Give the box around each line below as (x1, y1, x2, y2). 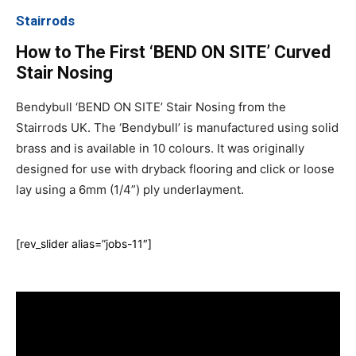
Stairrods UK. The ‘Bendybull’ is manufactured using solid (16, 119, 339, 135)
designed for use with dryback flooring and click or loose (16, 161, 335, 176)
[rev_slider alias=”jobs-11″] (16, 236, 152, 250)
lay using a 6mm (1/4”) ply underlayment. (16, 181, 244, 197)
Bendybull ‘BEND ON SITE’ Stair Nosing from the (16, 99, 286, 114)
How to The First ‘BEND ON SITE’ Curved (16, 41, 331, 62)
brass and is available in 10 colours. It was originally (16, 140, 304, 156)
